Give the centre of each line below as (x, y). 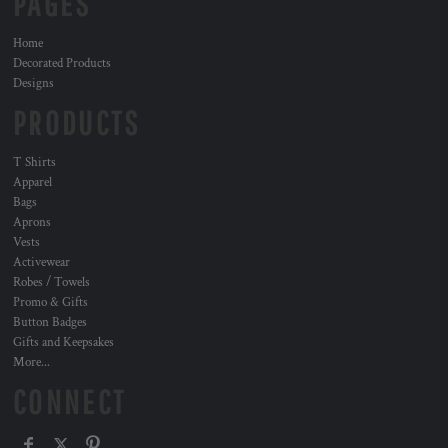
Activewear (41, 262)
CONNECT (70, 402)
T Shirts (34, 162)
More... (31, 362)
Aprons (32, 222)
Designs (33, 83)
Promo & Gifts (50, 302)
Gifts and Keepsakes (63, 342)
